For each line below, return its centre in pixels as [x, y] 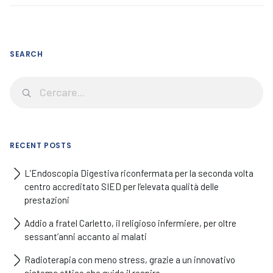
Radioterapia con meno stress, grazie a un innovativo [130, 260]
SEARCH [27, 54]
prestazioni [47, 200]
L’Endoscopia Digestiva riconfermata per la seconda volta [139, 173]
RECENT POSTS [41, 145]
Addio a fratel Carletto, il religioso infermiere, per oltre [130, 223]
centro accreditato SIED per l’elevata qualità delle [122, 186]
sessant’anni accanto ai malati [86, 236]
